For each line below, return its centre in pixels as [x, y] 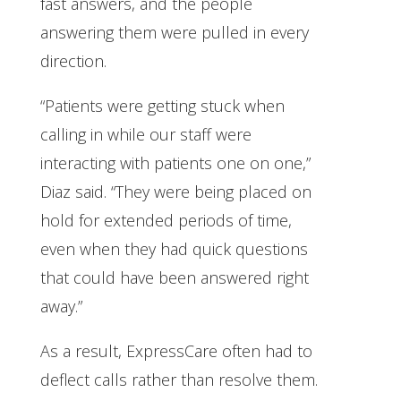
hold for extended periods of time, [166, 220]
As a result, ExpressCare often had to [176, 350]
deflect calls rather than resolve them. [179, 379]
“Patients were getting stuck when [162, 105]
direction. [73, 60]
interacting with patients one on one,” [175, 162]
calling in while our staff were [145, 134]
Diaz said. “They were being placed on [175, 191]
